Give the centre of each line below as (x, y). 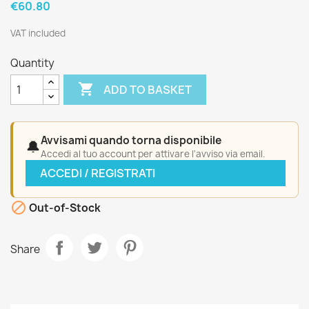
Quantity (32, 63)
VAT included (38, 33)
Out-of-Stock (64, 208)
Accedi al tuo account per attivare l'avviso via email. (153, 154)
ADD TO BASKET (148, 89)
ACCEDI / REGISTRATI (98, 173)
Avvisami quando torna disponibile (131, 140)
